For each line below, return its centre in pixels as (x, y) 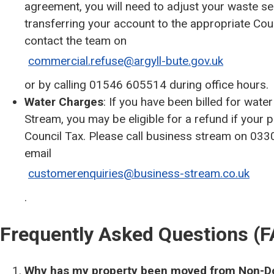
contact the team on (77, 41)
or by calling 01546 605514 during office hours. (146, 85)
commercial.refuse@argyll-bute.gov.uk (126, 61)
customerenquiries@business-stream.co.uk (139, 173)
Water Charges (64, 102)
